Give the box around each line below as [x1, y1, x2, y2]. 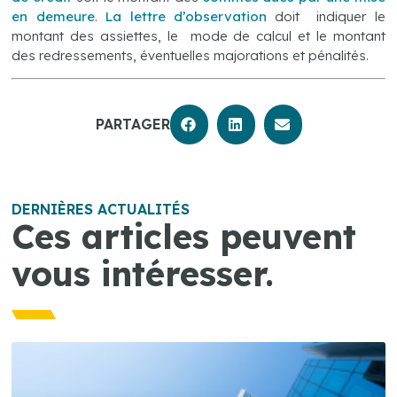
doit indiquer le [267, 7, 385, 25]
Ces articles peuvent [12, 214, 357, 258]
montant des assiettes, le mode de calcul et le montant [12, 27, 385, 44]
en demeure [12, 7, 95, 25]
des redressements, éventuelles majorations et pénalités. [12, 46, 370, 64]
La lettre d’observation [105, 7, 267, 25]
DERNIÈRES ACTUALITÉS [12, 199, 191, 218]
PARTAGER [95, 115, 170, 134]
